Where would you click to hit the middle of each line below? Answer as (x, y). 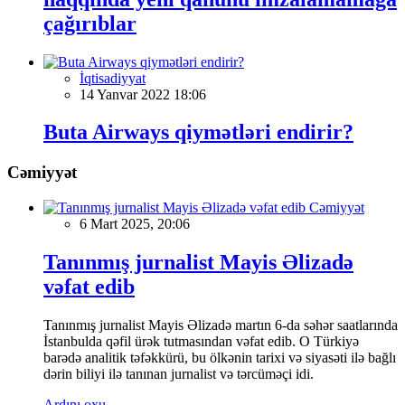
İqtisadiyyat (113, 78)
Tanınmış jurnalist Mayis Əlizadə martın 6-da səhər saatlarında (221, 325)
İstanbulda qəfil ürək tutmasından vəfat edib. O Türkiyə (201, 341)
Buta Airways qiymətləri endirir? (198, 132)
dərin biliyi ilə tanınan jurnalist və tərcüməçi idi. (179, 373)
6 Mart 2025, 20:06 (135, 224)
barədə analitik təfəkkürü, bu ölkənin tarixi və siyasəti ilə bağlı (220, 357)
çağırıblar (90, 23)
